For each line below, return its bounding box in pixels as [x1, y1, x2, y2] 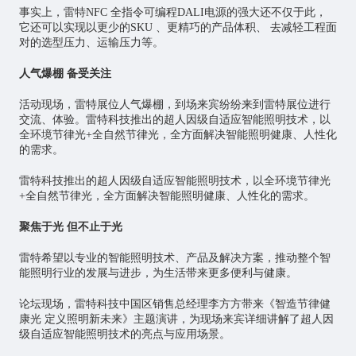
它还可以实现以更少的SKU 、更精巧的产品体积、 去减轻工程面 [18, 21, 337, 33]
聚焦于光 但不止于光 [18, 220, 122, 233]
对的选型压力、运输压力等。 [18, 36, 164, 48]
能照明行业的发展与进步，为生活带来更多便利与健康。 [18, 266, 297, 279]
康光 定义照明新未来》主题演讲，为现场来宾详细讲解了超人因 [18, 312, 334, 325]
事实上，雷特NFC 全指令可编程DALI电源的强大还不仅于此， [18, 6, 327, 18]
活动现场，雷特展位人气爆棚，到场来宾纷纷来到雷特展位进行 [18, 98, 331, 110]
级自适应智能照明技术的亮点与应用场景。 [18, 327, 230, 340]
